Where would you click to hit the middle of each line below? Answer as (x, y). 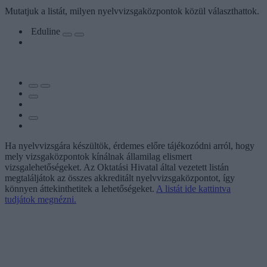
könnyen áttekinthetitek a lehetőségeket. (80, 188)
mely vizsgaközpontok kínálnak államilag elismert (98, 156)
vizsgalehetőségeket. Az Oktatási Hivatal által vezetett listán (117, 167)
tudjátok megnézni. (41, 199)
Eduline (47, 31)
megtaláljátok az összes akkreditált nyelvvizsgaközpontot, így (120, 178)
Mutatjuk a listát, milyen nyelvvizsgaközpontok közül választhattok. (132, 11)
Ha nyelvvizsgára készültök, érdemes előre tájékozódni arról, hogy (130, 145)
